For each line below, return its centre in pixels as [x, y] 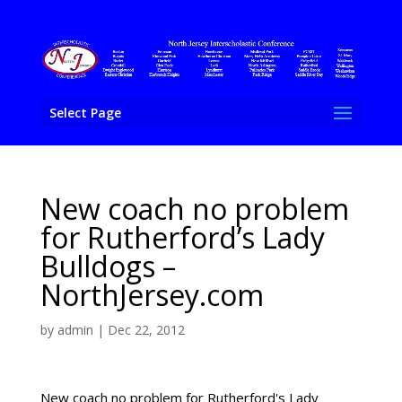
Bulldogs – [108, 266]
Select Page [85, 112]
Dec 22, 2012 [146, 330]
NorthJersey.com [152, 295]
